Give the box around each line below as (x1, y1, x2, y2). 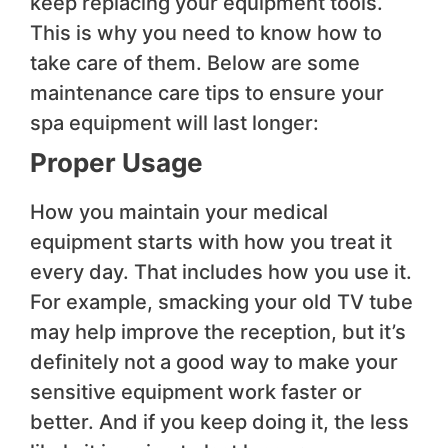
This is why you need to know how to (30, 21, 382, 46)
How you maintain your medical (30, 200, 328, 225)
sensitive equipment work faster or (30, 380, 362, 405)
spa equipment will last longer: (30, 111, 319, 136)
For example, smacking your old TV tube (30, 290, 413, 315)
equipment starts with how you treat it (30, 230, 392, 255)
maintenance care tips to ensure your (30, 81, 384, 106)
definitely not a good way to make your (30, 350, 398, 375)
